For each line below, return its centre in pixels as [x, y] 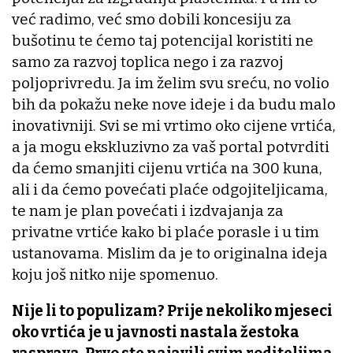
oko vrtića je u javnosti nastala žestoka [156, 333]
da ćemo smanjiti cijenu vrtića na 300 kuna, [167, 169]
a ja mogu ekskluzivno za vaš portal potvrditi [171, 147]
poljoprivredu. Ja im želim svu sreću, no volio [171, 84]
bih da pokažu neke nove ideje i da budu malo [174, 105]
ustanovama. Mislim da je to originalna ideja [170, 254]
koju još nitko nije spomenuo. [115, 275]
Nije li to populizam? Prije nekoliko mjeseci [172, 311]
